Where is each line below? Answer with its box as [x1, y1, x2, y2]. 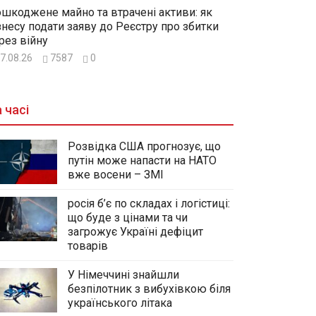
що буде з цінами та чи [68, 210, 188, 224]
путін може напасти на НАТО [68, 153, 217, 167]
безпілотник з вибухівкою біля [68, 281, 231, 296]
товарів [68, 238, 108, 253]
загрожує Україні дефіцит [68, 224, 203, 238]
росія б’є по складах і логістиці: [68, 196, 230, 210]
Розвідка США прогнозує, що [68, 139, 221, 153]
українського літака [68, 296, 172, 310]
